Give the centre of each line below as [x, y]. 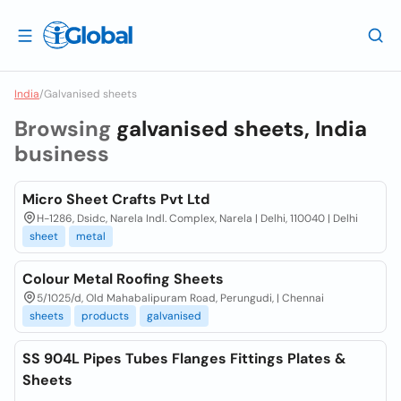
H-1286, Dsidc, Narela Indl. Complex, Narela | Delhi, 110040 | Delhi [197, 218]
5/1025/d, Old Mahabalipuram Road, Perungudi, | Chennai [180, 298]
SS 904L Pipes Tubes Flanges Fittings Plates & [184, 358]
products [105, 316]
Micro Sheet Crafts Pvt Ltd [116, 199]
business [62, 154]
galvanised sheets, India [242, 128]
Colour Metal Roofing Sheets [123, 279]
